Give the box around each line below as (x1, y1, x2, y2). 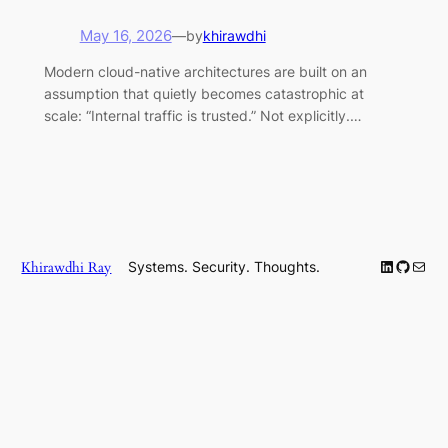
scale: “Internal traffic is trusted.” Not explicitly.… (43, 107, 362, 125)
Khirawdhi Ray (21, 257, 112, 277)
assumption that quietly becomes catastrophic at (43, 85, 364, 103)
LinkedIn (377, 255, 441, 276)
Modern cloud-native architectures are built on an (43, 63, 367, 81)
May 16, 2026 (79, 26, 172, 45)
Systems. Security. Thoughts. (128, 258, 320, 276)
